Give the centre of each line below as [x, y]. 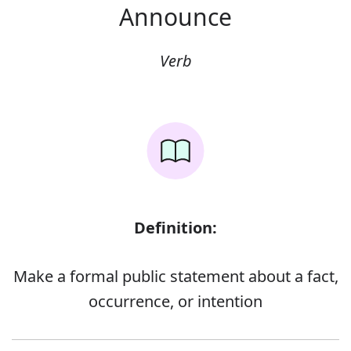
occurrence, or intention [175, 301]
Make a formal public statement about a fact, [175, 276]
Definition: [175, 228]
